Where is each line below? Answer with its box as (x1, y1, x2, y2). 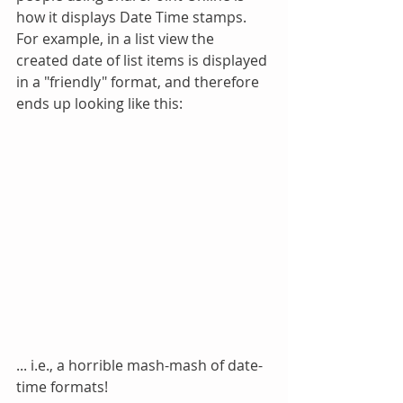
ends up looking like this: (16, 94, 183, 113)
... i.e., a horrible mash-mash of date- (16, 355, 263, 375)
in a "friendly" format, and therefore (16, 72, 263, 92)
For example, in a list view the (16, 29, 218, 49)
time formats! (16, 377, 108, 397)
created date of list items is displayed (16, 50, 271, 70)
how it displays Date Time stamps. (16, 7, 254, 27)
